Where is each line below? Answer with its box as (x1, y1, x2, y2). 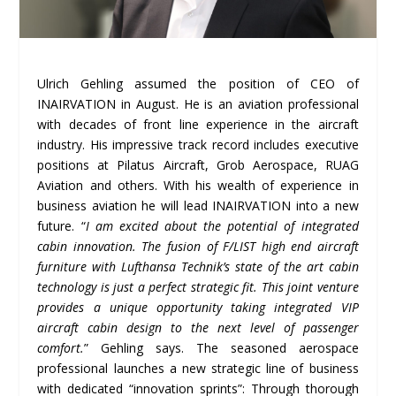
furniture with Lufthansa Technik (37, 257, 224, 275)
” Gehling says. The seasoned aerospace (84, 339, 359, 356)
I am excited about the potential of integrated (85, 217, 359, 234)
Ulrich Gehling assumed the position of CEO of (37, 74, 359, 92)
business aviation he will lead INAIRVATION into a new (37, 196, 359, 214)
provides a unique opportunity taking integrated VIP (37, 298, 359, 316)
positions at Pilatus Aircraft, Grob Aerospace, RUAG (37, 156, 359, 173)
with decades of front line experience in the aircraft (37, 115, 359, 133)
